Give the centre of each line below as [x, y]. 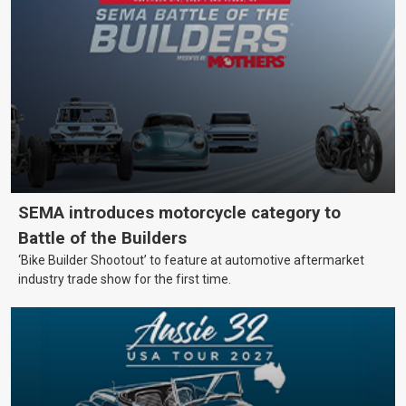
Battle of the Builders [102, 239]
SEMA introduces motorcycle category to [179, 213]
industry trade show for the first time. [125, 280]
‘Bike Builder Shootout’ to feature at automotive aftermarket [191, 261]
